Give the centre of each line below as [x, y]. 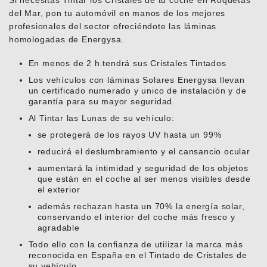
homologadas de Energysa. [67, 40]
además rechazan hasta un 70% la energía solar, [141, 207]
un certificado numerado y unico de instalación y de [137, 91]
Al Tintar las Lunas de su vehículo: [101, 118]
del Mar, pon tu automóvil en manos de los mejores [117, 13]
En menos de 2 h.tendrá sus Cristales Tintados [127, 63]
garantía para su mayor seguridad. [102, 102]
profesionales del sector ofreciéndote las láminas [113, 27]
